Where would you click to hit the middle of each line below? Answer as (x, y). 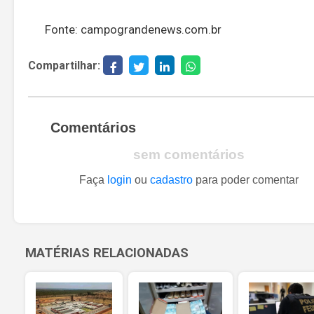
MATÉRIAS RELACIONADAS (107, 253)
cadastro (171, 179)
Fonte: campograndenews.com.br (133, 29)
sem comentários (189, 154)
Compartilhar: (64, 65)
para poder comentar (246, 179)
